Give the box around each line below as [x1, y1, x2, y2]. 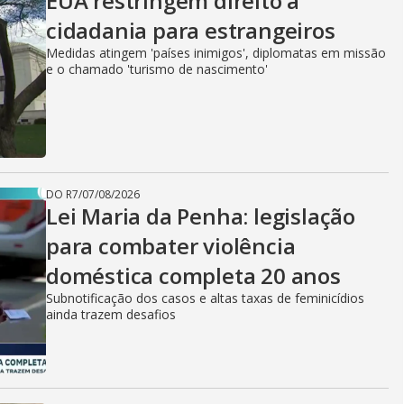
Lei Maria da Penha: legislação [46, 201, 355, 231]
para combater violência [46, 231, 296, 261]
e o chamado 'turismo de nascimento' [46, 60, 268, 78]
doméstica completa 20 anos [46, 261, 341, 290]
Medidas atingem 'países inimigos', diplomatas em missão [46, 44, 386, 61]
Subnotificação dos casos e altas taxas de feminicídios [46, 289, 364, 307]
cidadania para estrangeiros [46, 15, 335, 45]
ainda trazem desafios [46, 306, 176, 323]
